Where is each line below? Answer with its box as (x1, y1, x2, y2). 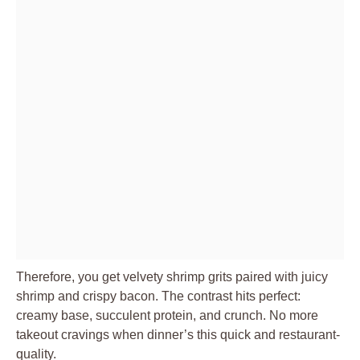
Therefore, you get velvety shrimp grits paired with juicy (16, 269, 328, 284)
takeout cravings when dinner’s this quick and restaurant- (16, 327, 340, 342)
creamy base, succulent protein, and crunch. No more (16, 308, 318, 322)
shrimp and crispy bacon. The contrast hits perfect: (16, 288, 301, 303)
